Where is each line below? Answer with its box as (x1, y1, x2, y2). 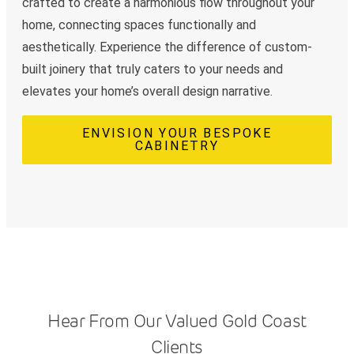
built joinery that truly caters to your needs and (22, 62, 283, 77)
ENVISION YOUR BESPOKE (81, 126, 273, 141)
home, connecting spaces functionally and (22, 17, 256, 33)
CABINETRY (134, 138, 220, 154)
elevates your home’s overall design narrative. (22, 84, 273, 100)
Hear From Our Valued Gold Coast (47, 311, 307, 332)
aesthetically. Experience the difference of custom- (22, 40, 312, 55)
